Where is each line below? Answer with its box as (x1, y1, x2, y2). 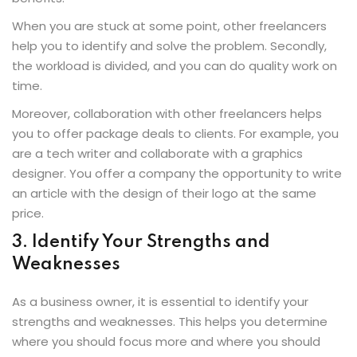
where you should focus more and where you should (12, 332, 320, 350)
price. (12, 204, 44, 222)
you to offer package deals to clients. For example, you (12, 124, 339, 142)
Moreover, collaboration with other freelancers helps (12, 104, 322, 122)
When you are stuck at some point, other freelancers (12, 17, 327, 34)
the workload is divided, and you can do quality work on (12, 57, 337, 74)
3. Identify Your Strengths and (12, 233, 270, 251)
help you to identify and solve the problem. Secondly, (12, 37, 327, 54)
